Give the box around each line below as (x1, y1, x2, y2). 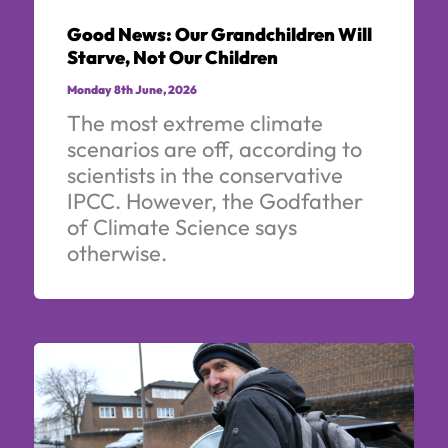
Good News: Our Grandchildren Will (66, 22, 372, 46)
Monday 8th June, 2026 (66, 82, 197, 98)
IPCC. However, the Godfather (66, 187, 363, 216)
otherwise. (66, 239, 167, 268)
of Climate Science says (66, 213, 297, 242)
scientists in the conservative (66, 161, 343, 190)
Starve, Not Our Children (66, 45, 278, 69)
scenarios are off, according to (66, 135, 362, 164)
